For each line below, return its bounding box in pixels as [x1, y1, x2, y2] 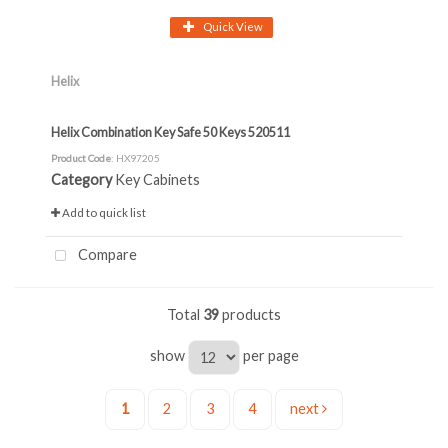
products [219, 306, 281, 324]
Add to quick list [60, 206, 146, 220]
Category [51, 171, 112, 189]
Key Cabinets [115, 171, 200, 189]
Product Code [51, 152, 111, 165]
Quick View [203, 19, 263, 33]
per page [239, 346, 299, 364]
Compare [74, 246, 137, 264]
